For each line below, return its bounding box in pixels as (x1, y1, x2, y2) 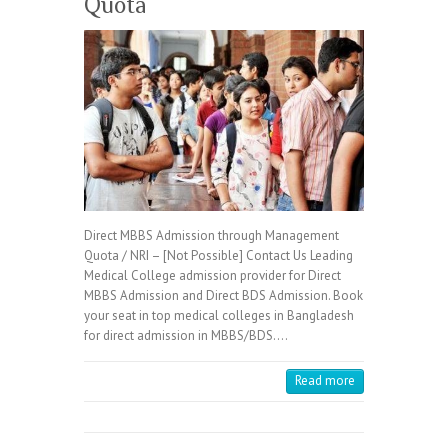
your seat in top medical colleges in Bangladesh (84, 306, 354, 324)
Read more (295, 371, 355, 389)
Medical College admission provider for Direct (84, 266, 341, 284)
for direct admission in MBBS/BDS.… (84, 326, 288, 344)
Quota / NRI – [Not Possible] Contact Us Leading (84, 246, 353, 264)
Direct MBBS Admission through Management (84, 226, 339, 244)
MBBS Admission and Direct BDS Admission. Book (84, 286, 363, 304)
